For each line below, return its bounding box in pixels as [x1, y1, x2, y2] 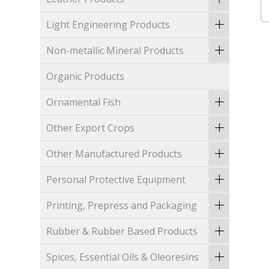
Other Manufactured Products [46, 147, 183, 161]
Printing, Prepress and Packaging [46, 199, 198, 213]
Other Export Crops [46, 121, 135, 135]
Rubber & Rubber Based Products [46, 225, 198, 238]
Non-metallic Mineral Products [46, 44, 184, 58]
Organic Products [46, 70, 125, 83]
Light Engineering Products [46, 18, 171, 32]
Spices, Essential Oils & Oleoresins [46, 250, 199, 264]
